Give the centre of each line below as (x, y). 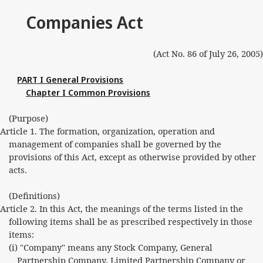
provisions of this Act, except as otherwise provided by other (132, 157)
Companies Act (84, 22)
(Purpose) (28, 118)
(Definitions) (34, 195)
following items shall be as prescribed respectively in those (130, 221)
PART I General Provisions (70, 79)
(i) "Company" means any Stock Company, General (110, 247)
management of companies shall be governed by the (115, 144)
